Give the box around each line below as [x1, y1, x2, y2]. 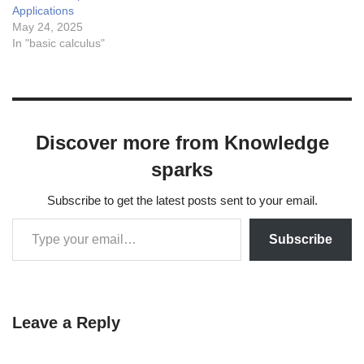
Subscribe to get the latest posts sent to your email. [46, 193, 318, 208]
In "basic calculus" [12, 37, 105, 50]
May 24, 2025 [12, 20, 83, 34]
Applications [12, 4, 74, 18]
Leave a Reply [12, 314, 120, 332]
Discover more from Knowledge [35, 132, 329, 154]
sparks [151, 158, 213, 181]
